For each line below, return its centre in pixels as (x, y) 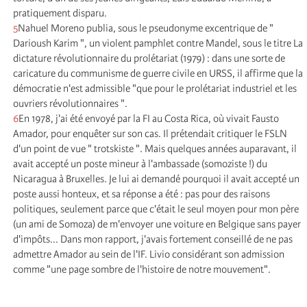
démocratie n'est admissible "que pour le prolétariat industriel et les (155, 88)
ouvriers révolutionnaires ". (70, 103)
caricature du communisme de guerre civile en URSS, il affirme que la (158, 73)
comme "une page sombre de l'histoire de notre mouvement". (142, 269)
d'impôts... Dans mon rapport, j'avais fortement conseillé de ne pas (153, 239)
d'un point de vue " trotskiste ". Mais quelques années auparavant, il (155, 148)
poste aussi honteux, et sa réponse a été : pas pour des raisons (142, 194)
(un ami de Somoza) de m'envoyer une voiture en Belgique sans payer (157, 224)
